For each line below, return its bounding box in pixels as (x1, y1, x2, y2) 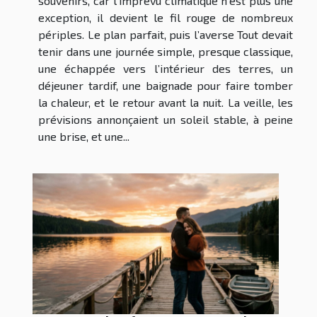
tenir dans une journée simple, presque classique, (38, 45, 293, 59)
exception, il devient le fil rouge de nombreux (38, 11, 293, 25)
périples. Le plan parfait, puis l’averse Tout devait (38, 28, 293, 42)
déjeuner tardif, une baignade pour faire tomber (38, 79, 293, 93)
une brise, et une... (38, 129, 129, 144)
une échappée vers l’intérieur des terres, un (38, 62, 293, 76)
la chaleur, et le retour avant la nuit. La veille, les (38, 96, 293, 110)
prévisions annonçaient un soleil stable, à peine (38, 113, 293, 127)
